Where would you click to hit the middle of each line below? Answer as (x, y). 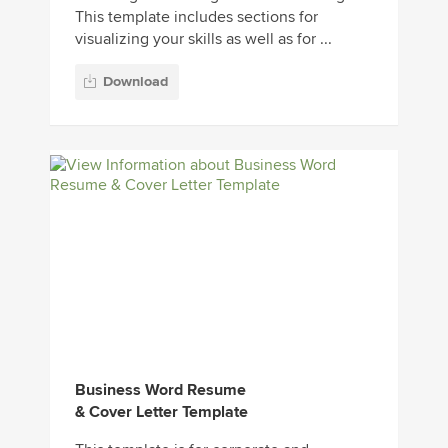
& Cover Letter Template (161, 412)
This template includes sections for (196, 16)
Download (135, 82)
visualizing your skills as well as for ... (203, 38)
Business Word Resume (160, 390)
